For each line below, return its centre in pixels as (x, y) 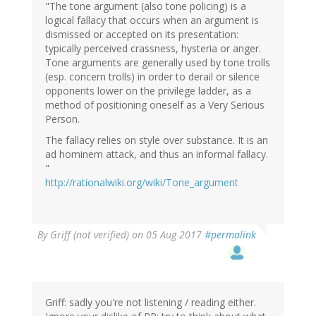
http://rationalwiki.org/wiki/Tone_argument (142, 183)
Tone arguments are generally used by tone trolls (158, 63)
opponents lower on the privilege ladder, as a (148, 91)
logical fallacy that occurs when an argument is (152, 20)
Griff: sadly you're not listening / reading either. (151, 303)
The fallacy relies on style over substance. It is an (157, 140)
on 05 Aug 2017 (167, 235)
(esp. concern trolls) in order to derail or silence (152, 77)
